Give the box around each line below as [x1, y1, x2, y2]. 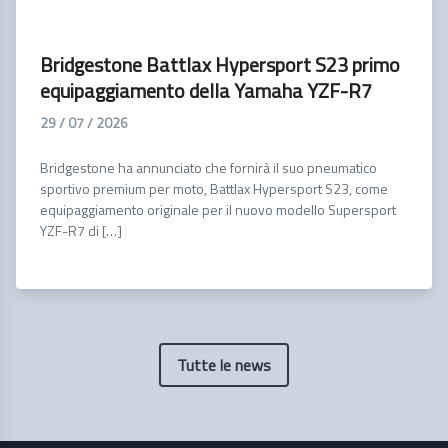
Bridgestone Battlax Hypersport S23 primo [40, 48, 400, 80]
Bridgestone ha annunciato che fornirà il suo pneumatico [40, 156, 377, 178]
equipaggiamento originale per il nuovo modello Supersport [40, 198, 396, 220]
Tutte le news [177, 352, 271, 377]
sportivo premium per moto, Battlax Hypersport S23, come [40, 177, 388, 199]
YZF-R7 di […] [40, 219, 122, 241]
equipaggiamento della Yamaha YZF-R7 [40, 74, 372, 106]
